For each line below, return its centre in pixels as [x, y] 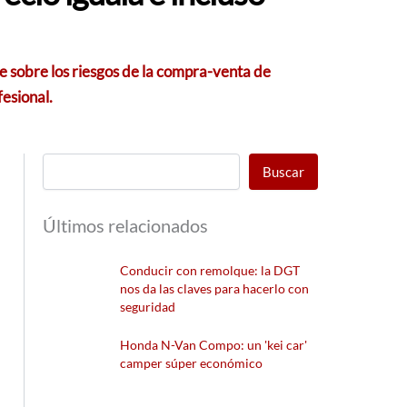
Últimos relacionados [126, 225]
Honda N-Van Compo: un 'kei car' [214, 345]
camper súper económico [192, 363]
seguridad [148, 306]
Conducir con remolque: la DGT [210, 270]
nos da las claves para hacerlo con [215, 288]
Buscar [284, 171]
